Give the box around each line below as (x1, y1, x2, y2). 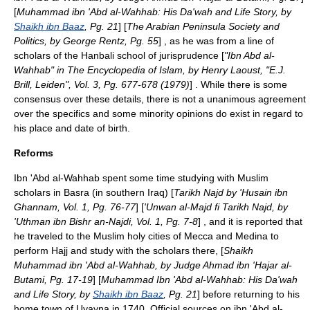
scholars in (14, 187, 64, 198)
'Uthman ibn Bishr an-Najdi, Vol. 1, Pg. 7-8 (14, 216, 198, 227)
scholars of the (14, 50, 81, 61)
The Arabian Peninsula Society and (127, 21, 280, 32)
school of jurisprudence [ (114, 50, 224, 61)
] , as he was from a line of (158, 35, 274, 46)
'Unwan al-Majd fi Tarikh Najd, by (144, 201, 288, 212)
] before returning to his (197, 289, 300, 300)
